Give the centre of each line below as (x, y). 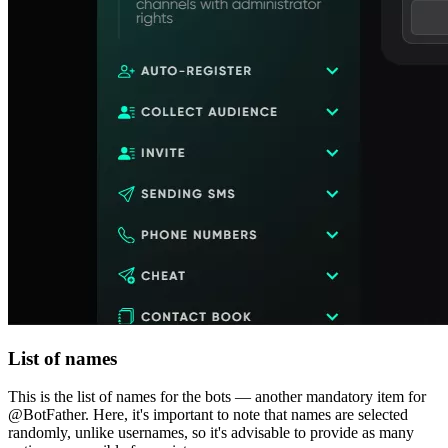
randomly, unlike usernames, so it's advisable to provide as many (211, 433)
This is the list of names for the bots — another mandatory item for (217, 397)
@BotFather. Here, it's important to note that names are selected (208, 415)
